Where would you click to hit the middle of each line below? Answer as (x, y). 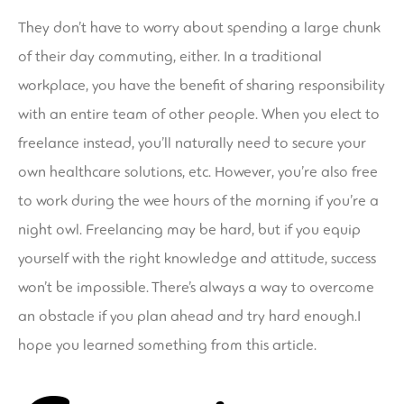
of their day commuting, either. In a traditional (170, 56)
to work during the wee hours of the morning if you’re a (198, 200)
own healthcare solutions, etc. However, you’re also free (198, 171)
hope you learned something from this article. (167, 344)
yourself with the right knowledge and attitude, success (197, 258)
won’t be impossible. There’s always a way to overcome (196, 287)
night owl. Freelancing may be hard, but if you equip (189, 229)
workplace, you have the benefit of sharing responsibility (202, 85)
